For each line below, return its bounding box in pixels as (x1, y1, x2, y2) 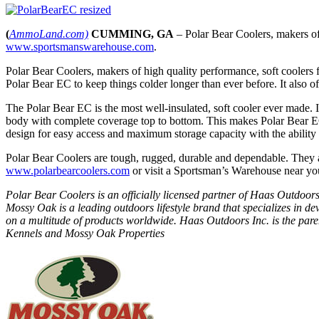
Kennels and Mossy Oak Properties (6, 226, 164, 239)
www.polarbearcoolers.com (6, 164, 130, 177)
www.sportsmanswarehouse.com (6, 40, 154, 53)
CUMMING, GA (88, 27, 174, 40)
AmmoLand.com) (9, 27, 88, 40)
